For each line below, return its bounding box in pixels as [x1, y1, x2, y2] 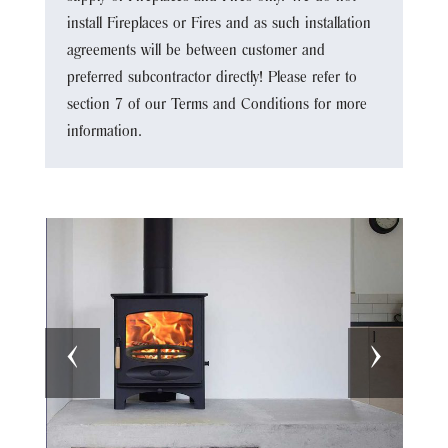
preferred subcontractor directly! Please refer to [66, 70, 357, 87]
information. [66, 124, 142, 141]
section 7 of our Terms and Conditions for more [66, 97, 367, 114]
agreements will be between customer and [66, 43, 325, 60]
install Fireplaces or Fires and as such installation [66, 16, 371, 33]
